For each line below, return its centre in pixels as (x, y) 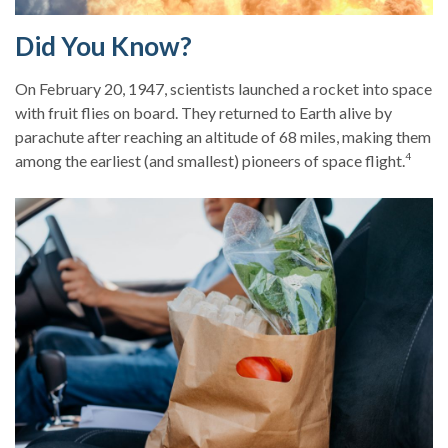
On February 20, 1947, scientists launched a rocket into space (223, 88)
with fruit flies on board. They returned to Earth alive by (203, 112)
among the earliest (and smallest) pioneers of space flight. (210, 160)
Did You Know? (103, 45)
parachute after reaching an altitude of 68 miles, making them (223, 136)
